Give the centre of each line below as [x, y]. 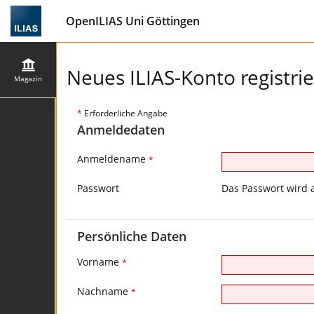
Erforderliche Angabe [125, 113]
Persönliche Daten [132, 236]
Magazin [28, 78]
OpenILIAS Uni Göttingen [133, 21]
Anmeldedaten [121, 130]
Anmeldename [113, 159]
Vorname [100, 262]
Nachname [104, 291]
